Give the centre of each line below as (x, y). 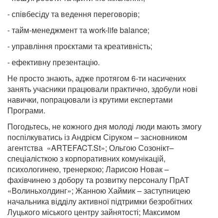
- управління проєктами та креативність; (80, 46)
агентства (26, 147)
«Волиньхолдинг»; (41, 190)
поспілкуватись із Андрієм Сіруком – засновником (97, 137)
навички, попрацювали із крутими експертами (90, 99)
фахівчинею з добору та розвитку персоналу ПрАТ (98, 180)
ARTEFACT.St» (78, 147)
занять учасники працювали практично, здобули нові (102, 89)
